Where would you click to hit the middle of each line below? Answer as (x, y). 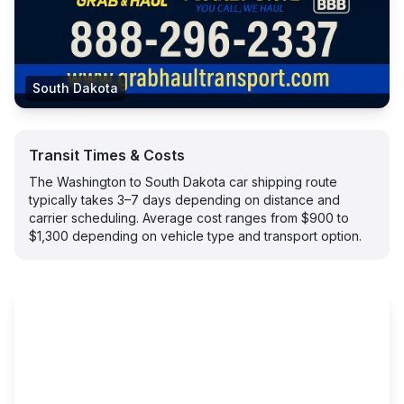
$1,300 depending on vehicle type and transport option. (195, 236)
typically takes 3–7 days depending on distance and (184, 200)
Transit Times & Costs (107, 155)
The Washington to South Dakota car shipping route (183, 182)
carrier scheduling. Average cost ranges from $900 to (189, 218)
